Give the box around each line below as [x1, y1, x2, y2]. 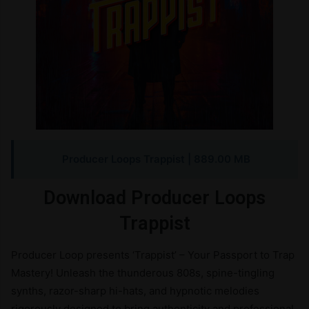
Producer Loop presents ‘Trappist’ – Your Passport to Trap [11, 248, 295, 261]
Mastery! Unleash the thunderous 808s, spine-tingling [11, 266, 275, 279]
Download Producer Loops [43, 187, 266, 209]
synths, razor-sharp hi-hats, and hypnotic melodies [11, 283, 259, 297]
